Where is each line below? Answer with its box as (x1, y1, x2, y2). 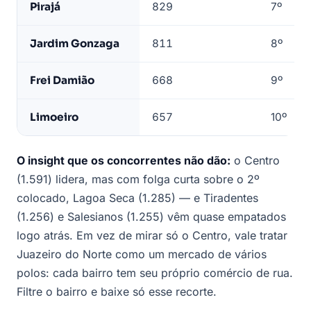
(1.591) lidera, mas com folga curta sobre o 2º (17, 172, 260, 187)
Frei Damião (30, 74, 94, 87)
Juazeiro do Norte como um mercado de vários (17, 247, 267, 262)
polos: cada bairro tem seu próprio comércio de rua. (17, 266, 293, 280)
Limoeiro (30, 110, 78, 124)
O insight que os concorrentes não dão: (17, 153, 230, 168)
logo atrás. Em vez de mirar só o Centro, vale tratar (17, 228, 287, 243)
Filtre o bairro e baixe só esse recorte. (17, 285, 217, 299)
